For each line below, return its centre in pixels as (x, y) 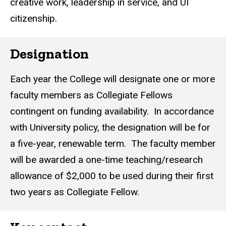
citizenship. (35, 19)
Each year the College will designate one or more (112, 79)
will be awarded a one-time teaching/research (106, 160)
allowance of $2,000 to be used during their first (112, 176)
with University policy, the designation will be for (110, 128)
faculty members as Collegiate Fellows (91, 95)
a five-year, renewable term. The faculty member (113, 144)
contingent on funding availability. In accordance (112, 111)
